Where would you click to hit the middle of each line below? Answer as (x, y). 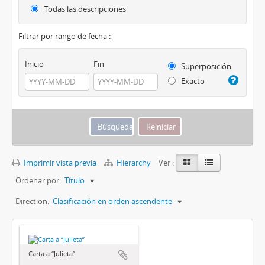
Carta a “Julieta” (52, 254)
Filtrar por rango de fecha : (64, 36)
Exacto (192, 81)
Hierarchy (134, 163)
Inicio (34, 64)
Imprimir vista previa (59, 163)
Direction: (32, 201)
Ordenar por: (38, 181)
